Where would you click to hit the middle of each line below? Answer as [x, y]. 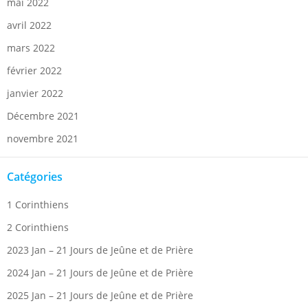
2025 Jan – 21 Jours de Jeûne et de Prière [100, 296]
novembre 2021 [43, 139]
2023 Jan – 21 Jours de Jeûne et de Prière [100, 250]
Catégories [35, 177]
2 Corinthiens [38, 228]
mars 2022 [31, 48]
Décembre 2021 [43, 116]
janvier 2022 [35, 93]
